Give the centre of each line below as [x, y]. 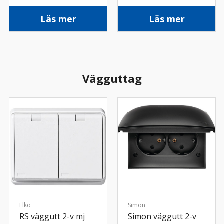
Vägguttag [112, 79]
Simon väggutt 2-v [162, 217]
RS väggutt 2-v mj [52, 217]
